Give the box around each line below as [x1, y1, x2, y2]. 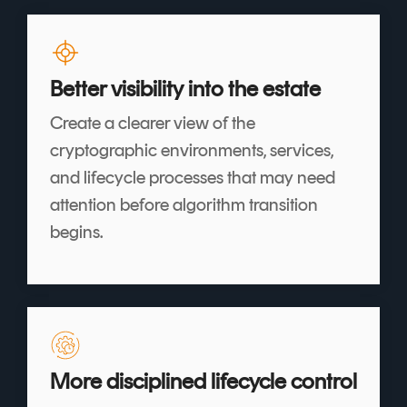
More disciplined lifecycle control [50, 366, 357, 394]
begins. [50, 220, 103, 243]
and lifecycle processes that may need [50, 165, 335, 188]
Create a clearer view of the [50, 111, 255, 134]
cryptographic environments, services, [50, 138, 333, 161]
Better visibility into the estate [50, 74, 321, 102]
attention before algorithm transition [50, 193, 318, 215]
